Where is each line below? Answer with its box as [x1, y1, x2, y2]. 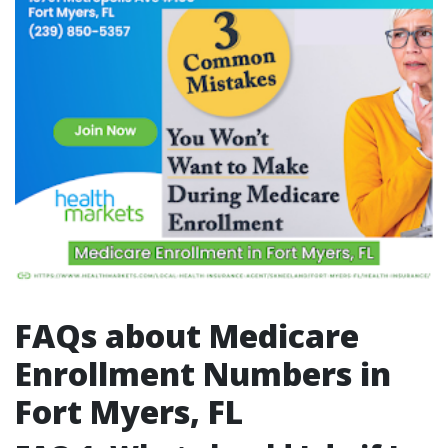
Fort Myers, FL [15, 390, 243, 433]
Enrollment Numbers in [15, 352, 391, 395]
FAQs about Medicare [15, 314, 359, 357]
